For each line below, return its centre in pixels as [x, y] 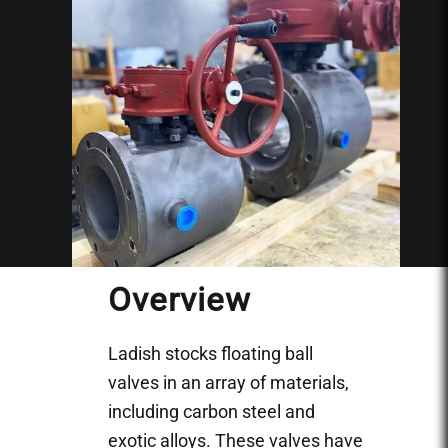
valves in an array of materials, [228, 382]
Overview [179, 299]
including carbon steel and [211, 411]
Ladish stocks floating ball [210, 353]
